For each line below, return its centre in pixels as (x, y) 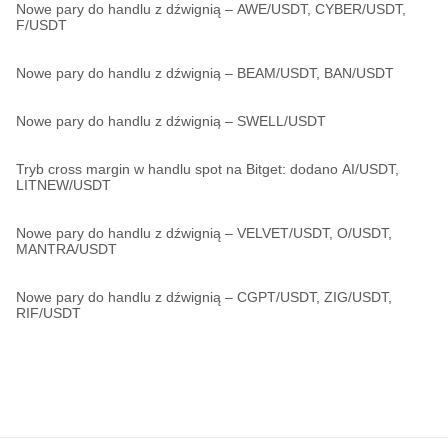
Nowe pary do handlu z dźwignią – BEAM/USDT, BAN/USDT (205, 73)
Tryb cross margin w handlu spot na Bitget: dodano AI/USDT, (207, 169)
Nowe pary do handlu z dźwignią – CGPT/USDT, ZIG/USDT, (204, 297)
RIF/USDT (48, 313)
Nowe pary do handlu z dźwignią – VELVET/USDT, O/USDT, (204, 233)
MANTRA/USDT (66, 249)
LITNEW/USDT (63, 185)
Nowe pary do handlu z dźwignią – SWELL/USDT (171, 121)
